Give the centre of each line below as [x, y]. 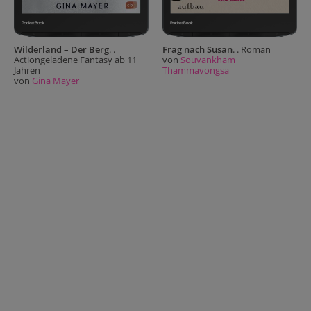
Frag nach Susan [197, 50]
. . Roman [252, 50]
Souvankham [208, 60]
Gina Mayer [56, 81]
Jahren [27, 70]
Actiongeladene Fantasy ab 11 [75, 60]
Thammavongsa [196, 70]
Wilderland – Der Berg [61, 50]
